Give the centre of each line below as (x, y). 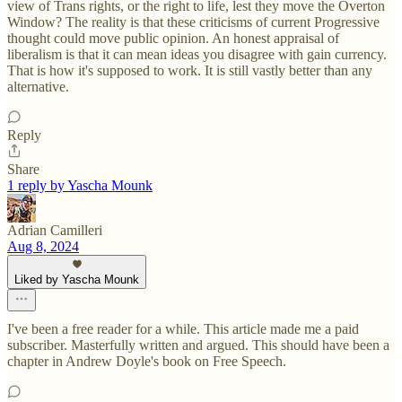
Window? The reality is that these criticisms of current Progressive (193, 22)
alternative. (38, 87)
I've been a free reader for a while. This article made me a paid (183, 329)
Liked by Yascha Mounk (77, 280)
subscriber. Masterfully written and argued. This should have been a (198, 345)
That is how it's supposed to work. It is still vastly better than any (190, 71)
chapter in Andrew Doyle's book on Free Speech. (147, 362)
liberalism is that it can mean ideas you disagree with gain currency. (197, 55)
